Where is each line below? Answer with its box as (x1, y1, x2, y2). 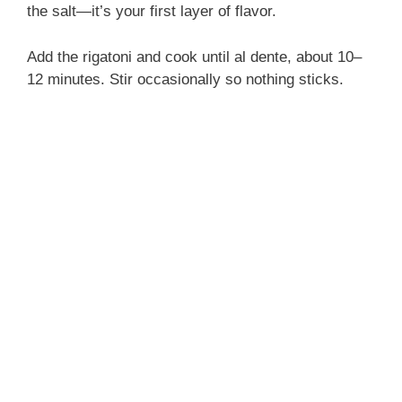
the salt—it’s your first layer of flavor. (27, 3, 276, 21)
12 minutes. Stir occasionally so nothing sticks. (27, 70, 344, 88)
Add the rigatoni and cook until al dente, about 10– (27, 48, 362, 66)
